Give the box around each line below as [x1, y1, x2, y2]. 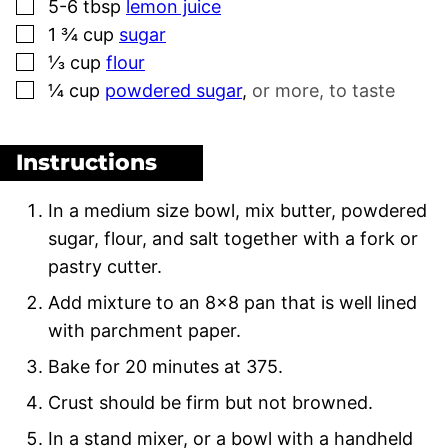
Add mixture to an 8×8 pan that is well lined [48, 291, 417, 313]
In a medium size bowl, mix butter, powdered [48, 199, 427, 221]
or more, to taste [252, 79, 395, 101]
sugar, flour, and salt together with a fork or [48, 227, 418, 249]
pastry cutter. [48, 255, 167, 277]
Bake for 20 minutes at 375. [48, 355, 288, 377]
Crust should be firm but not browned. [48, 391, 378, 413]
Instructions [16, 148, 163, 176]
